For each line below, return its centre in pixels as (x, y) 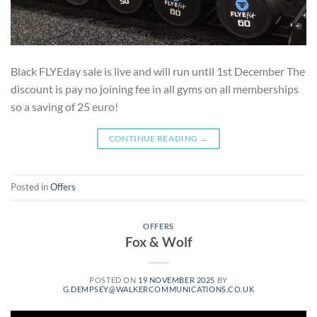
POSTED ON (114, 280)
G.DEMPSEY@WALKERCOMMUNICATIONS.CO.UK (158, 289)
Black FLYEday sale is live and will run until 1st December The (158, 71)
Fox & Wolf (158, 242)
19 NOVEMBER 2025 (176, 280)
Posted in (30, 187)
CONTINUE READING (154, 138)
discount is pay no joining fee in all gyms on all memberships (155, 88)
